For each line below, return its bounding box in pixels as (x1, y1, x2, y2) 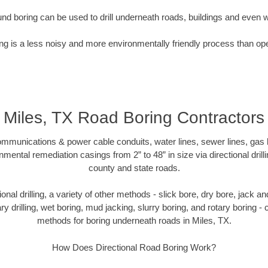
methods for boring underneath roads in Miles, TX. (36, 215, 232, 226)
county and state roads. (88, 162, 180, 173)
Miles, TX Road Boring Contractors (4, 108, 264, 127)
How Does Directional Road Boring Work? (52, 242, 216, 252)
